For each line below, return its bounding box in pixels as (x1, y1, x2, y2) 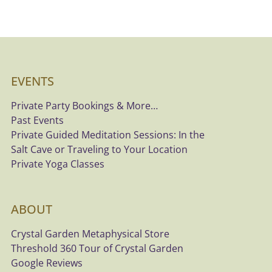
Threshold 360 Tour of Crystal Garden (11, 242, 184, 255)
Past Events (11, 114, 64, 127)
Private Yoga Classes (11, 157, 105, 171)
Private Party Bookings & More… (11, 99, 158, 112)
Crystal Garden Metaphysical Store (11, 227, 170, 240)
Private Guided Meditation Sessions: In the (11, 128, 205, 141)
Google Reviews (11, 256, 83, 270)
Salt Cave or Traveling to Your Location (11, 143, 188, 156)
